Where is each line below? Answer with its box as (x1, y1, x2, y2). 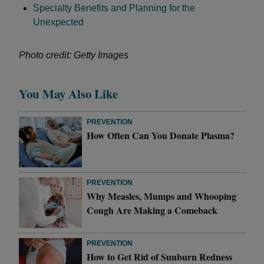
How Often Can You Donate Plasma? (87, 128, 235, 142)
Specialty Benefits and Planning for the (33, 3, 195, 13)
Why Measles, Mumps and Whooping (87, 189, 237, 203)
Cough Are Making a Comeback (87, 203, 221, 217)
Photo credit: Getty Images (19, 50, 128, 60)
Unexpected (33, 17, 84, 27)
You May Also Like (19, 85, 118, 103)
